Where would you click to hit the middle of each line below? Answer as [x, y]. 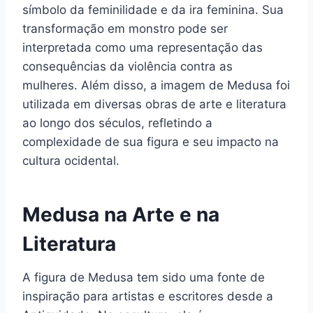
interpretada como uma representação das [143, 47]
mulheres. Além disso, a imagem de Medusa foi [156, 85]
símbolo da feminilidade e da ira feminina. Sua [153, 9]
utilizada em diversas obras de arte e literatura [154, 104]
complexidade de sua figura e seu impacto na [151, 141]
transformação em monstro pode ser [125, 28]
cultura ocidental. [71, 160]
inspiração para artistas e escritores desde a [148, 296]
